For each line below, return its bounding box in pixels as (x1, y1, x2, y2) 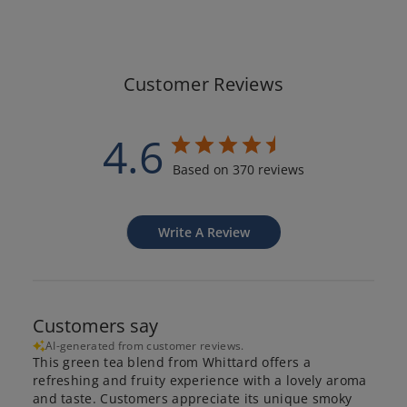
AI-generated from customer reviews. (45, 337, 244, 353)
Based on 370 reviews (173, 160, 304, 178)
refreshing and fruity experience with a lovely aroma (32, 371, 367, 389)
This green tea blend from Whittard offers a (32, 352, 311, 371)
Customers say (32, 313, 158, 338)
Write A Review (158, 223, 250, 241)
